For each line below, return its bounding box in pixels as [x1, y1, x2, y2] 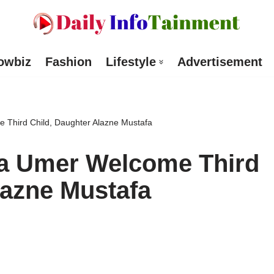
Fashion [45, 55, 92, 69]
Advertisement [177, 55, 262, 69]
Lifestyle [105, 55, 156, 69]
